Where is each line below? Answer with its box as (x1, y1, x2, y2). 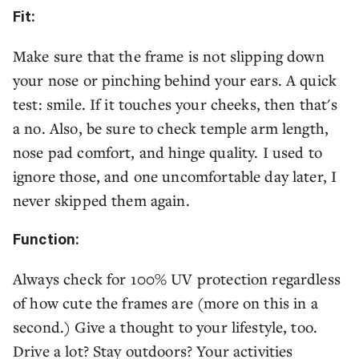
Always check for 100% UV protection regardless (13, 268, 341, 289)
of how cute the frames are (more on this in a (13, 292, 318, 313)
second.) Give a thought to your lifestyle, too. (13, 317, 318, 337)
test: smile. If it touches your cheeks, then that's (13, 94, 337, 115)
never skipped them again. (13, 190, 190, 211)
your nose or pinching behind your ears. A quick (13, 70, 337, 91)
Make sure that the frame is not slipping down (13, 46, 325, 67)
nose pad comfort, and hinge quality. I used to (13, 142, 322, 163)
